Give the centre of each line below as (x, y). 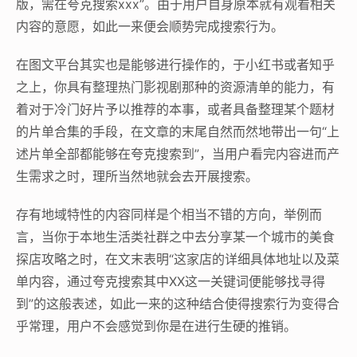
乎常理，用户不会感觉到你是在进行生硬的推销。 (156, 326)
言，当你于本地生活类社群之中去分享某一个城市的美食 (175, 237)
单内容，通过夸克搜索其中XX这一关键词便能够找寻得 (171, 281)
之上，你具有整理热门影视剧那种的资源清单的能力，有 (175, 87)
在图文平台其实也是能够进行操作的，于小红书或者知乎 (175, 65)
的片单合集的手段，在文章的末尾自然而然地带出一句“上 (178, 131)
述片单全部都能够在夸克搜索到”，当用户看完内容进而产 (178, 154)
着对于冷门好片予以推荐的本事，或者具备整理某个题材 (175, 109)
